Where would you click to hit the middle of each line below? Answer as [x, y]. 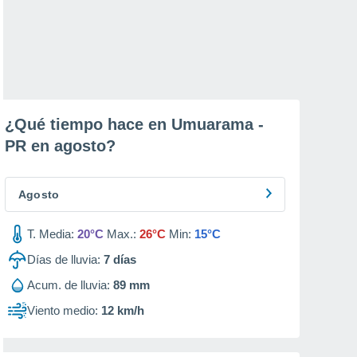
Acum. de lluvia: [69, 285]
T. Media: [51, 234]
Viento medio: [63, 310]
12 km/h [123, 310]
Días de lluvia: [64, 259]
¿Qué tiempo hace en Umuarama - [134, 124]
